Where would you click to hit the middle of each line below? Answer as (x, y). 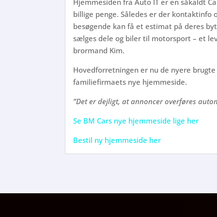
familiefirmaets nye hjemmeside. (130, 82)
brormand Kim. (99, 50)
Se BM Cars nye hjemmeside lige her (136, 120)
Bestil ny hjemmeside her (117, 140)
